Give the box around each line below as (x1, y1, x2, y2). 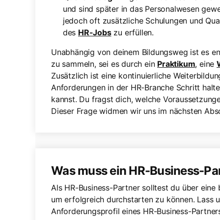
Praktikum (157, 59, 195, 69)
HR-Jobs (78, 27, 111, 37)
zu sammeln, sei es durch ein (51, 59, 158, 69)
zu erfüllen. (111, 27, 154, 37)
